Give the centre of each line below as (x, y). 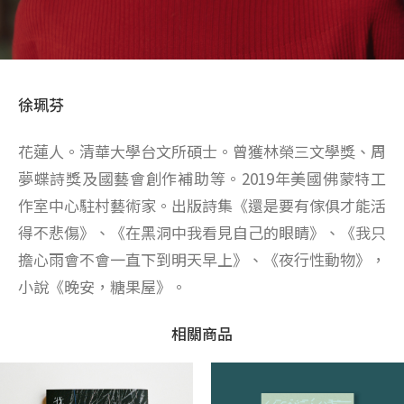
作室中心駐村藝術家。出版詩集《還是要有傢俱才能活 (202, 205)
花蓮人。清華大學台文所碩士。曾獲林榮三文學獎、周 (202, 151)
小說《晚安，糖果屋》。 (102, 286)
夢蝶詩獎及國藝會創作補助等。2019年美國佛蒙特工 (202, 178)
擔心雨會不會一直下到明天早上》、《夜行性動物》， (202, 259)
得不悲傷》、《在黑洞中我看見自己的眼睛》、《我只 (202, 232)
